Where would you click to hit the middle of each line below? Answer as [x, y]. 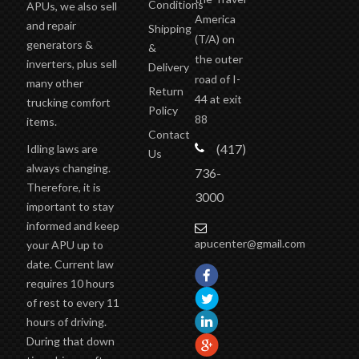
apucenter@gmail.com [250, 243]
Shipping [170, 28]
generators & [59, 44]
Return [166, 91]
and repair [51, 25]
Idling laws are [62, 148]
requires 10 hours [70, 283]
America [216, 18]
